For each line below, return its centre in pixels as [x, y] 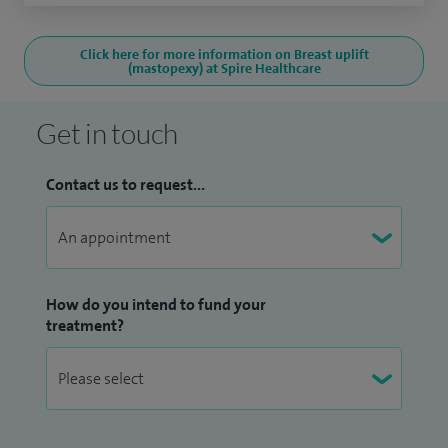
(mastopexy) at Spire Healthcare [224, 68]
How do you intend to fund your [156, 305]
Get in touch [107, 133]
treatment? [85, 326]
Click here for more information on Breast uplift [224, 54]
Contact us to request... [125, 185]
